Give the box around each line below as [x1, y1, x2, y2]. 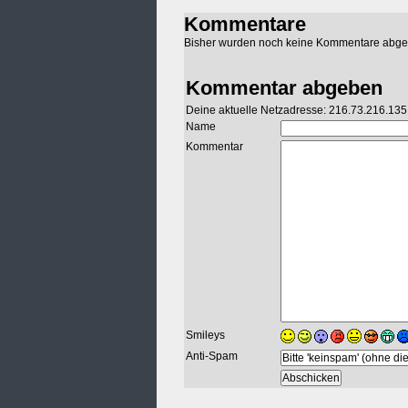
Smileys [186, 329, 225, 342]
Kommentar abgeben [186, 76, 382, 100]
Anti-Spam [186, 350, 238, 363]
